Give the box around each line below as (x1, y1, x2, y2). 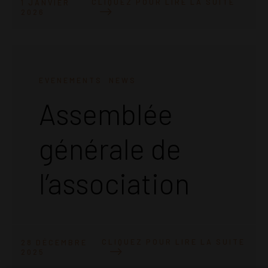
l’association (39, 166, 190, 201)
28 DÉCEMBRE (21, 237, 87, 246)
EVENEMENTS (39, 76, 102, 85)
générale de (39, 131, 181, 166)
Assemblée (39, 96, 173, 132)
